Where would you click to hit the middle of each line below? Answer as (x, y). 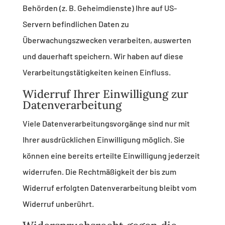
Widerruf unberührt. (58, 204)
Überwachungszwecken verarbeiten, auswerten (107, 40)
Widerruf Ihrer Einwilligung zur (105, 94)
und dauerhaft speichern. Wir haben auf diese (103, 56)
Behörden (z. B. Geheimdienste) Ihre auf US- (99, 8)
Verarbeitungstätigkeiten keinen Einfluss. (96, 72)
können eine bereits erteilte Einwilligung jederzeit (111, 156)
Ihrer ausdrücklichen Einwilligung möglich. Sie (103, 140)
